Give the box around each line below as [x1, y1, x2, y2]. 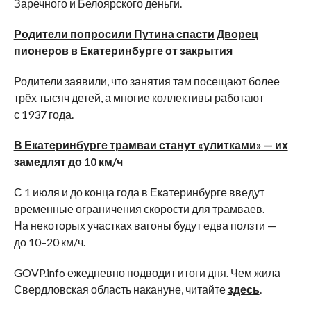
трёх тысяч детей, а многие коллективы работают [13, 91, 264, 105]
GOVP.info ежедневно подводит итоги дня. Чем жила [13, 266, 280, 280]
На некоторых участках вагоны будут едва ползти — [13, 219, 276, 233]
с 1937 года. [13, 108, 74, 121]
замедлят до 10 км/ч [13, 155, 123, 169]
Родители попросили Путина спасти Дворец [13, 27, 258, 41]
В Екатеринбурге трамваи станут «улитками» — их [13, 138, 288, 152]
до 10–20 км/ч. [13, 235, 85, 249]
